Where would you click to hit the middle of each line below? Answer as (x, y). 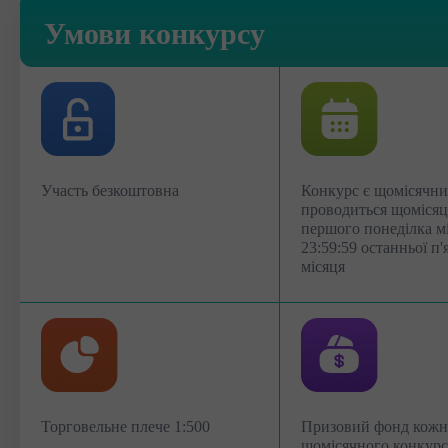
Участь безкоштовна (110, 190)
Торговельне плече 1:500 (125, 426)
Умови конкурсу (154, 33)
